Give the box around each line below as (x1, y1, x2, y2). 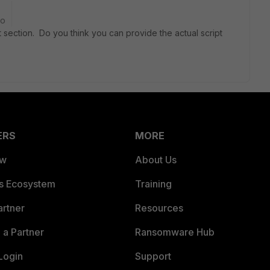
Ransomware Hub (135, 226, 215, 238)
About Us (135, 154, 177, 166)
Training (135, 178, 172, 190)
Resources (135, 202, 183, 214)
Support (135, 250, 171, 262)
